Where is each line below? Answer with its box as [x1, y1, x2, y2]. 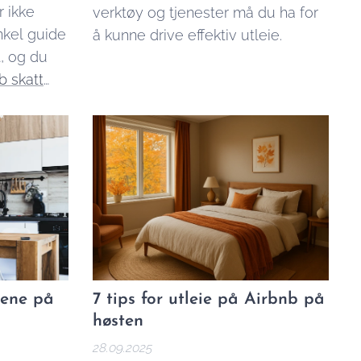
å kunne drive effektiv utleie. [92, 26, 282, 44]
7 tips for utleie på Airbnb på [92, 291, 325, 309]
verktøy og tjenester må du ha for [92, 3, 318, 21]
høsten [92, 313, 143, 330]
